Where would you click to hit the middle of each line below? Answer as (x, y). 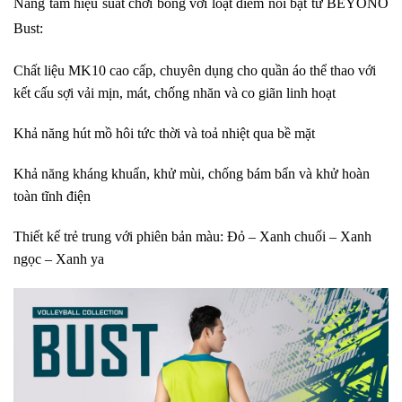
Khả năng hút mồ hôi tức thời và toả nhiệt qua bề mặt (164, 134)
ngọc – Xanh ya (59, 259)
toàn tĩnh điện (52, 197)
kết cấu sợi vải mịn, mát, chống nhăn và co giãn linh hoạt (175, 93)
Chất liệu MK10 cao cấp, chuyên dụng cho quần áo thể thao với (195, 71)
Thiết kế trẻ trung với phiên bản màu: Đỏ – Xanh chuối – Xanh (192, 237)
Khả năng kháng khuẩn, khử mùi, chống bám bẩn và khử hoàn (192, 174)
